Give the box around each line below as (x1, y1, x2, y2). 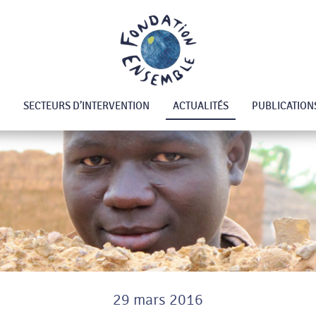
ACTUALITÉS (172, 99, 229, 112)
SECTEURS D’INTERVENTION (23, 99, 150, 112)
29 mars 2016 (113, 291, 203, 309)
